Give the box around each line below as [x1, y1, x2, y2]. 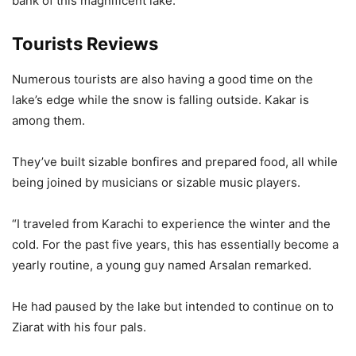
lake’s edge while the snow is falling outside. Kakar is [12, 92, 309, 108]
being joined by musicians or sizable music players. [12, 175, 300, 191]
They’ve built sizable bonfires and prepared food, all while [12, 154, 338, 170]
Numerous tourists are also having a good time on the [12, 72, 313, 87]
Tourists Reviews [12, 33, 158, 55]
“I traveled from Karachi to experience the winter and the [12, 216, 331, 232]
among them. [12, 113, 85, 129]
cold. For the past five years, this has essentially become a [12, 237, 339, 253]
